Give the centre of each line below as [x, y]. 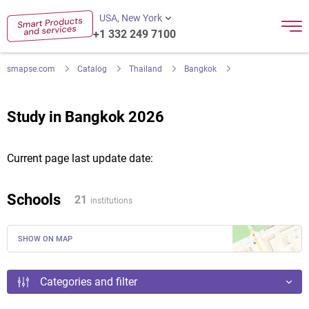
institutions [111, 200]
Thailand [146, 69]
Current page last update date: [80, 158]
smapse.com [31, 69]
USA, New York [130, 18]
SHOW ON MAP [45, 239]
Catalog [92, 69]
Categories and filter [89, 282]
